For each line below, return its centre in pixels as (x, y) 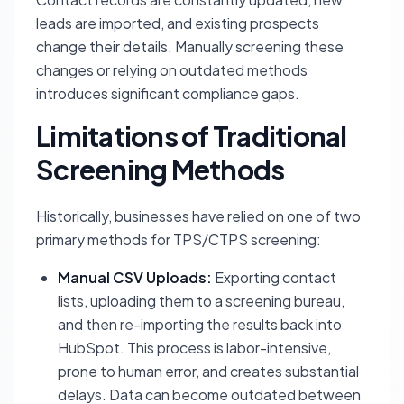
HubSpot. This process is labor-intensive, (194, 348)
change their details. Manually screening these (190, 46)
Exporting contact (274, 277)
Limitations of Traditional (192, 136)
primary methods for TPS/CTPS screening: (179, 239)
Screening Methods (161, 170)
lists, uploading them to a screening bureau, (201, 301)
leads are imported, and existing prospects (178, 23)
